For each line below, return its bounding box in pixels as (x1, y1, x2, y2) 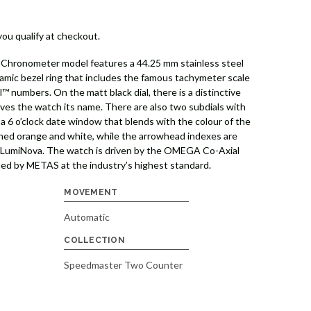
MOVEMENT (64, 187, 118, 198)
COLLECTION (64, 235, 125, 246)
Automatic (64, 211, 110, 224)
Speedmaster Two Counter (64, 259, 183, 271)
